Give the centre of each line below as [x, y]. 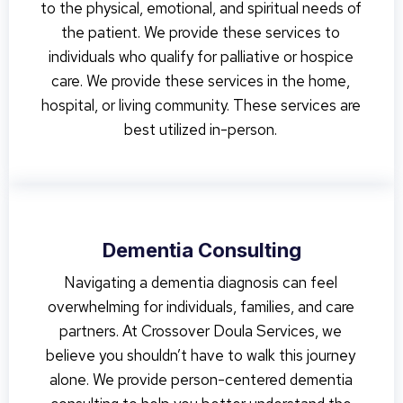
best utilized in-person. [201, 130]
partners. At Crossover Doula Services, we [201, 331]
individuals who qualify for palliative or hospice [201, 57]
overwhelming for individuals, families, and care [201, 307]
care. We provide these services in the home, [201, 81]
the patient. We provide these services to [201, 32]
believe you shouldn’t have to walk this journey [201, 355]
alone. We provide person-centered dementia [201, 380]
